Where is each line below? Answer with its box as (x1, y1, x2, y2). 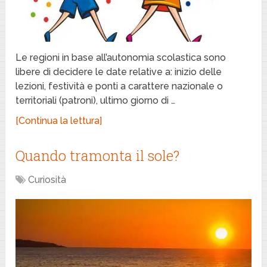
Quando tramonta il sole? (15, 145, 180, 165)
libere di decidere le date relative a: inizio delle (15, 66, 222, 77)
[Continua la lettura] (15, 114, 103, 126)
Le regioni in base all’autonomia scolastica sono (15, 51, 226, 63)
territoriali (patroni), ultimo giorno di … (15, 94, 176, 106)
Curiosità (28, 173, 67, 185)
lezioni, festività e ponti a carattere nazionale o (15, 80, 223, 92)
